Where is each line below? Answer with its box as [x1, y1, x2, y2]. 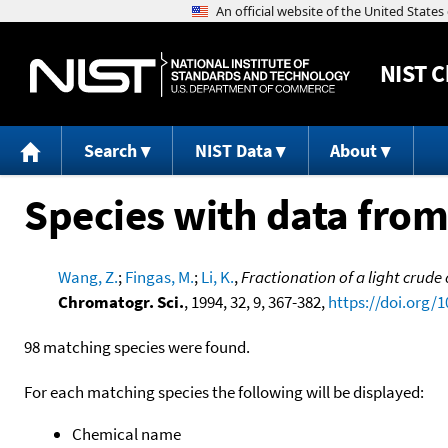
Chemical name [72, 422, 181, 445]
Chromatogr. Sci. [57, 290, 184, 313]
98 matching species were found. [24, 335, 250, 358]
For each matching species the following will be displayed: [24, 380, 424, 403]
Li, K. [200, 265, 234, 288]
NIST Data [194, 139, 272, 163]
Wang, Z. [57, 265, 118, 288]
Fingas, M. [124, 265, 194, 288]
